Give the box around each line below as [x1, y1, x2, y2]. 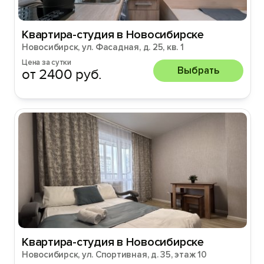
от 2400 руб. [22, 66, 103, 83]
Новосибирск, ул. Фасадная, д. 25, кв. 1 [22, 42, 184, 52]
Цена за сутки [22, 58, 71, 67]
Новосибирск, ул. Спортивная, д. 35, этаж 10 [22, 249, 207, 260]
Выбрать [177, 64, 219, 77]
